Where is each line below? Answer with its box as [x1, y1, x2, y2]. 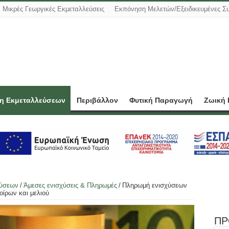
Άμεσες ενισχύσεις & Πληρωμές [24, 181, 117, 189]
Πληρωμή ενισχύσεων [122, 181, 187, 189]
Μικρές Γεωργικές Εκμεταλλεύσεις [3, 5, 104, 13]
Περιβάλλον [77, 96, 118, 104]
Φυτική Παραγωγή [129, 96, 193, 104]
